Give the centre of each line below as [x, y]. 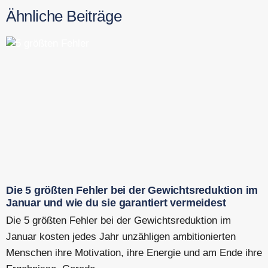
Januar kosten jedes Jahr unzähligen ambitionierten [121, 236]
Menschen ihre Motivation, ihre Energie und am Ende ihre [134, 252]
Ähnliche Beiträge [64, 16]
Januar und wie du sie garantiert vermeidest [116, 202]
